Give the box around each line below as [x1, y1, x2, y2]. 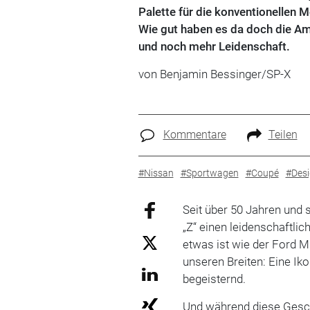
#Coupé [245, 167, 279, 179]
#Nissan [138, 167, 174, 179]
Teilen [268, 128, 298, 141]
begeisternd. [183, 271, 246, 286]
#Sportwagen [180, 167, 239, 179]
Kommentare [163, 128, 226, 141]
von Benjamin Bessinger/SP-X [138, 67, 291, 81]
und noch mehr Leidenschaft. [138, 39, 290, 53]
